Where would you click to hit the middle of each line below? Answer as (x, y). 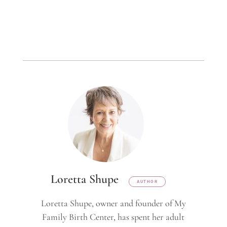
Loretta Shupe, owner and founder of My (113, 203)
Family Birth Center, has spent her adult (113, 217)
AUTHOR (147, 182)
